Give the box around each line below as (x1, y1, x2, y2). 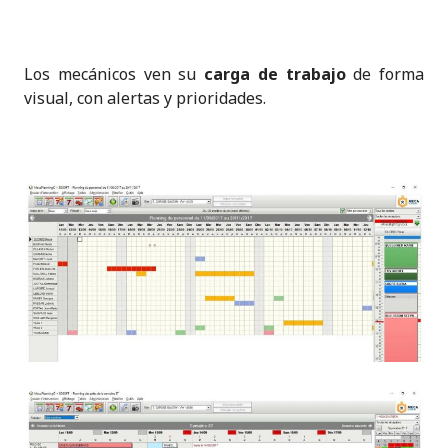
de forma (345, 63, 424, 86)
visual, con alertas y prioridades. (24, 87, 266, 110)
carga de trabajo (204, 63, 346, 86)
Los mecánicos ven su (24, 63, 204, 86)
